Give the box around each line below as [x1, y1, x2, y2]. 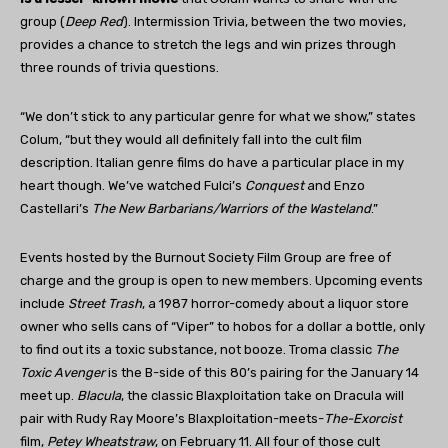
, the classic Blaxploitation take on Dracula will [121, 387, 404, 403]
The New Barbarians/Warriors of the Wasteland [92, 200, 371, 216]
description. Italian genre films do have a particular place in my [20, 154, 404, 170]
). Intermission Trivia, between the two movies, [123, 13, 406, 29]
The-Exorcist [324, 410, 402, 426]
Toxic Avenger [20, 364, 105, 380]
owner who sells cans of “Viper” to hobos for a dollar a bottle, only [20, 318, 425, 334]
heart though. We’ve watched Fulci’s [20, 177, 245, 193]
